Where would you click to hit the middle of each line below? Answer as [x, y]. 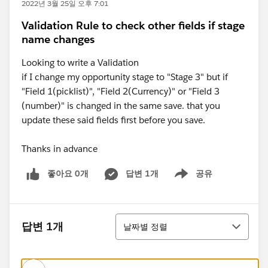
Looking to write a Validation [81, 63]
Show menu [189, 180]
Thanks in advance [60, 149]
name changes [58, 39]
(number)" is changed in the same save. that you [121, 106]
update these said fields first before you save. [115, 120]
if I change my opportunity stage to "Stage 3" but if [125, 77]
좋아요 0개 [68, 173]
